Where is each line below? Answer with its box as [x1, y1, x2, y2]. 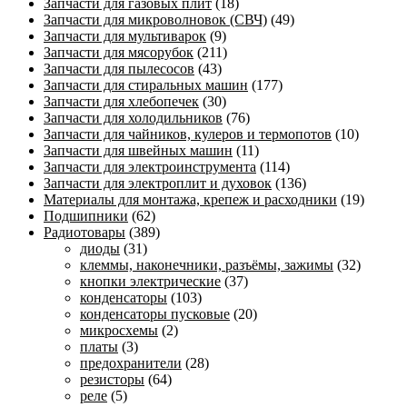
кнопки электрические [80, 273, 221, 290]
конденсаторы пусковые [80, 306, 230, 323]
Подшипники [44, 208, 128, 224]
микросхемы [80, 323, 158, 339]
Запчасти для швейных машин [44, 143, 233, 159]
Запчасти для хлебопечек [44, 94, 199, 110]
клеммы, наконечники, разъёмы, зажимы [80, 257, 333, 273]
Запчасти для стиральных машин [44, 77, 248, 94]
